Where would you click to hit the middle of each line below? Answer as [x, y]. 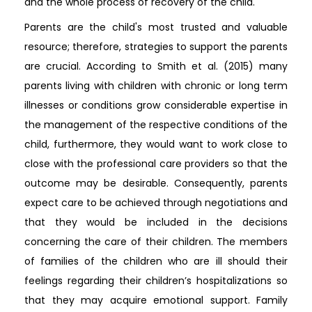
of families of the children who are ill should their [156, 261]
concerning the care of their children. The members [156, 242]
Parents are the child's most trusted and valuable [156, 27]
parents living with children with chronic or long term [156, 86]
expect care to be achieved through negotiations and [156, 203]
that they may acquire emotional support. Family [156, 300]
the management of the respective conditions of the [156, 125]
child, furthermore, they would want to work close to [156, 144]
